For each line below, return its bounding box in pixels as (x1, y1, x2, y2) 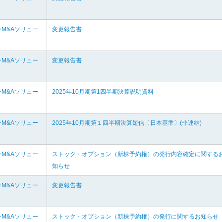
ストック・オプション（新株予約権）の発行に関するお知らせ (52, 213, 219, 220)
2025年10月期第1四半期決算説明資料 (52, 88, 154, 95)
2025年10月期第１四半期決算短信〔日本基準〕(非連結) (52, 119, 202, 126)
